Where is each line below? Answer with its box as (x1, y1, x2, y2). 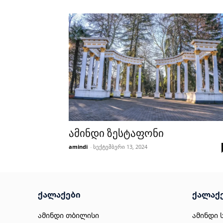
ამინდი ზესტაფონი (69, 127, 164, 139)
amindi (69, 142, 88, 150)
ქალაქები (38, 189, 81, 200)
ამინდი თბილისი (38, 210, 99, 220)
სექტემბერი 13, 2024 (93, 142, 147, 150)
